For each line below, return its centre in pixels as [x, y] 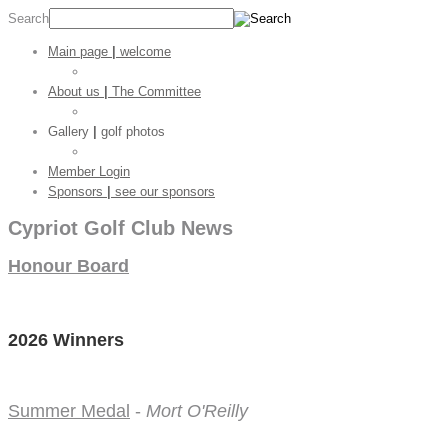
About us [76, 91]
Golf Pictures [126, 151]
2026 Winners [66, 340]
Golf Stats [117, 71]
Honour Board [68, 265]
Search [28, 18]
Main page [80, 51]
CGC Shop [119, 111]
